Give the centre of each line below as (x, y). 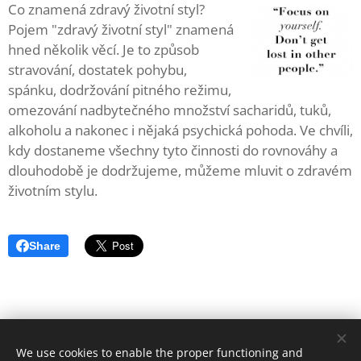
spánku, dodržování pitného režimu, (120, 90)
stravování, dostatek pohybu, (98, 70)
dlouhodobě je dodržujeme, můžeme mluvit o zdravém (180, 170)
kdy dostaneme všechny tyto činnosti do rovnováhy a (173, 150)
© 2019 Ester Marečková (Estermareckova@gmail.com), (180, 346)
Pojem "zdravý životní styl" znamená (121, 29)
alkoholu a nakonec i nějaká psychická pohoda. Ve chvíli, (180, 130)
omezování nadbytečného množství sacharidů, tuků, (170, 110)
